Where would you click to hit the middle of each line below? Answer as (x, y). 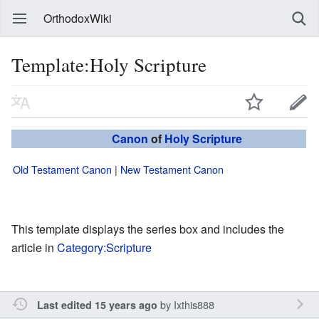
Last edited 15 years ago (97, 304)
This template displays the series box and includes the (148, 229)
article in (34, 247)
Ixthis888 (194, 304)
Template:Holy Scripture (109, 64)
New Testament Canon (172, 169)
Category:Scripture (104, 247)
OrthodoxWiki (78, 18)
